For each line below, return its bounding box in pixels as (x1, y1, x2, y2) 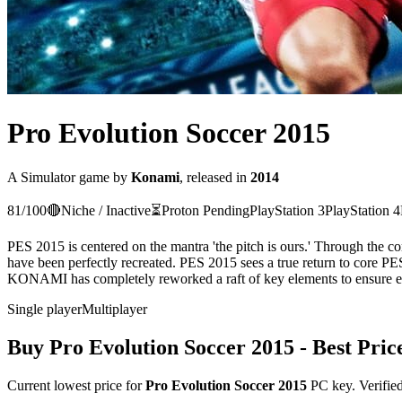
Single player (7, 301, 82, 317)
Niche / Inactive (61, 202, 151, 218)
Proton (162, 202, 199, 218)
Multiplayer (82, 301, 147, 317)
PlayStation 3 (249, 202, 325, 218)
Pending (203, 202, 249, 218)
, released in (179, 169, 247, 185)
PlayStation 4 (325, 202, 400, 218)
